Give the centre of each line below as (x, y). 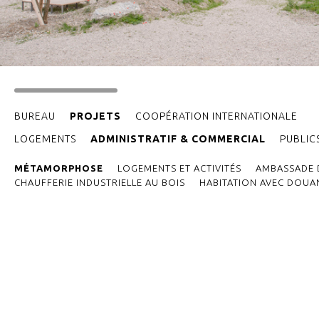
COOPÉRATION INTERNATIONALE (216, 116)
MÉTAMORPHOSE (59, 168)
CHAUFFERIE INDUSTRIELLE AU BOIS (100, 182)
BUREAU (35, 116)
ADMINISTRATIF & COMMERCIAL (178, 139)
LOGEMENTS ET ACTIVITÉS (179, 168)
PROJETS (95, 116)
